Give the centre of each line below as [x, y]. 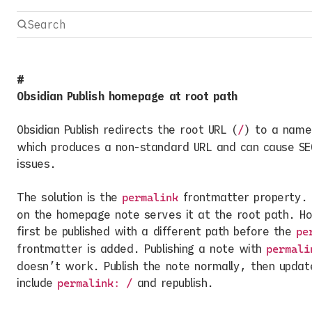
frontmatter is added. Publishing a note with [142, 249]
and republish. [173, 283]
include [37, 283]
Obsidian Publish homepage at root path [127, 96]
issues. [37, 164]
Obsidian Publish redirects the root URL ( [127, 130]
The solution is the [70, 197]
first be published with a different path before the [157, 231]
